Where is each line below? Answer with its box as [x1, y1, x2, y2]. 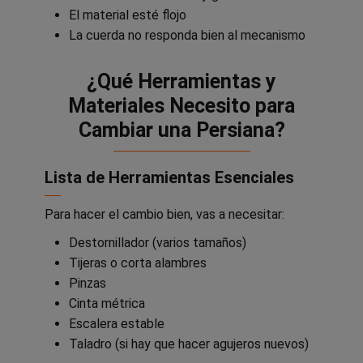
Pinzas [69, 275, 106, 291]
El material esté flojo [69, 7, 186, 23]
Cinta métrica [69, 295, 145, 311]
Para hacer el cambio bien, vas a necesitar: [45, 207, 284, 223]
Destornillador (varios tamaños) [69, 234, 246, 250]
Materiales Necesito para [68, 94, 295, 118]
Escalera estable [69, 315, 164, 331]
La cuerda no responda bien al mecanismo [69, 28, 305, 44]
